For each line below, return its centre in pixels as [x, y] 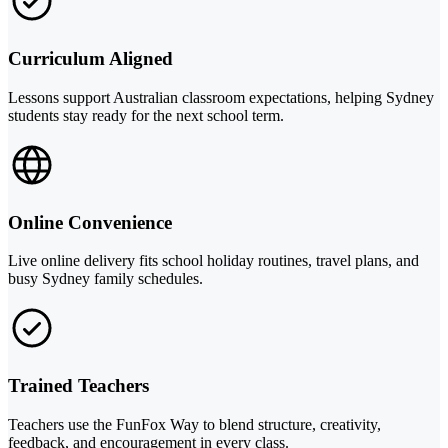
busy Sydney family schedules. [105, 279]
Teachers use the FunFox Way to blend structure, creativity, [194, 424]
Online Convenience [90, 222]
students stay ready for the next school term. [146, 115]
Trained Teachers [78, 385]
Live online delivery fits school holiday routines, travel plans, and [213, 261]
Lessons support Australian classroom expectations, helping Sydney [221, 97]
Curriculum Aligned [90, 59]
